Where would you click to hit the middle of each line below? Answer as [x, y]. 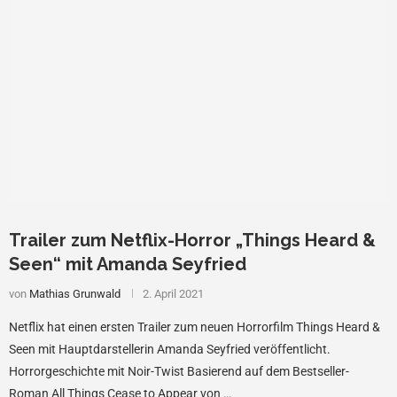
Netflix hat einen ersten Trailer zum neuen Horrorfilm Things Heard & [195, 327]
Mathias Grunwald [75, 293]
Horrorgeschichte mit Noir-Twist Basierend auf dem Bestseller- [179, 371]
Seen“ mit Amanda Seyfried [128, 264]
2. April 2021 [173, 293]
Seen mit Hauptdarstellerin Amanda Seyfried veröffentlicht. [170, 349]
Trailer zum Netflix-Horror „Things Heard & [192, 240]
